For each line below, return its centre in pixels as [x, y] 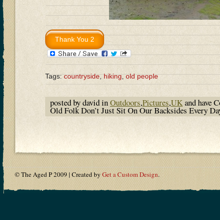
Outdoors [125, 102]
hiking [113, 76]
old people [142, 76]
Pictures [156, 102]
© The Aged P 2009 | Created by [58, 174]
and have [198, 102]
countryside [82, 76]
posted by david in [80, 102]
